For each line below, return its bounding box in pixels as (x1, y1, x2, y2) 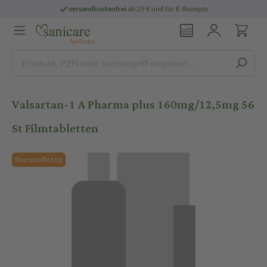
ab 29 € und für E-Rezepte (126, 4, 209, 13)
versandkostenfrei (69, 4, 127, 13)
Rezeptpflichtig (15, 155, 63, 164)
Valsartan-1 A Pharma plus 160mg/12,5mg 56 (12, 93, 254, 116)
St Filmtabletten (12, 117, 98, 140)
